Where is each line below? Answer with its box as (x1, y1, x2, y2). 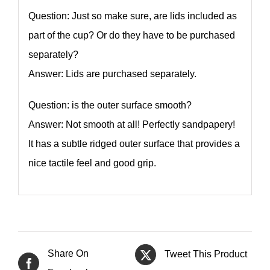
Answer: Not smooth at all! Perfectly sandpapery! (28, 119, 235, 130)
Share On (48, 248, 89, 259)
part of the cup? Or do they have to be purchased (28, 30, 235, 41)
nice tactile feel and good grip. (28, 158, 156, 169)
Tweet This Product (165, 249, 247, 260)
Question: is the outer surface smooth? (28, 100, 192, 111)
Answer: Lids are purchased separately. (28, 69, 196, 80)
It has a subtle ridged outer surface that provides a (28, 139, 240, 149)
